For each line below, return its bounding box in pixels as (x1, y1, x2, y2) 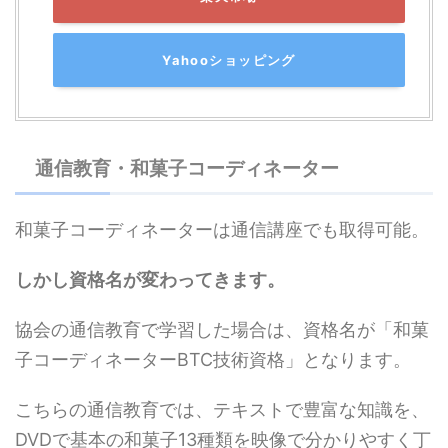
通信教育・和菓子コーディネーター (35, 156, 339, 180)
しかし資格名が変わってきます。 (15, 268, 285, 290)
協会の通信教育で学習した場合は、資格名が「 (15, 318, 393, 340)
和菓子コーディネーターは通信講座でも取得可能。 (15, 218, 429, 240)
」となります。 (285, 348, 411, 370)
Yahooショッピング (162, 51, 296, 68)
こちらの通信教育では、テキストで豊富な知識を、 (15, 398, 429, 420)
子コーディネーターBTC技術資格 (15, 348, 285, 370)
